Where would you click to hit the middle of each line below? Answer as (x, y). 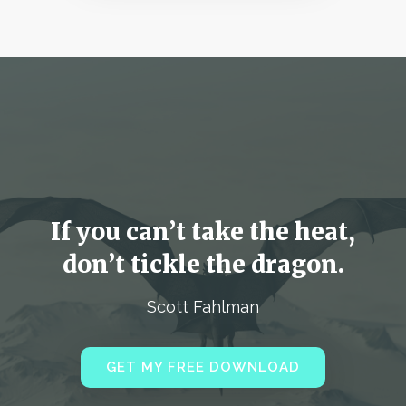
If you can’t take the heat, (203, 232)
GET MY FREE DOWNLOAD (203, 367)
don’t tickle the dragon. (203, 265)
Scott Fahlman (203, 307)
